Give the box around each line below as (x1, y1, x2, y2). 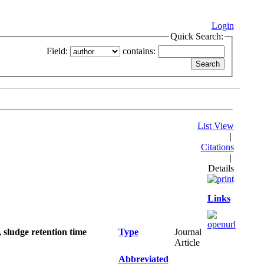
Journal (174, 227, 202, 237)
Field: (46, 45, 68, 56)
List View (197, 121, 234, 131)
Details (207, 163, 234, 173)
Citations (200, 142, 234, 152)
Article (174, 237, 200, 247)
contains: (122, 45, 156, 56)
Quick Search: (170, 31, 223, 41)
